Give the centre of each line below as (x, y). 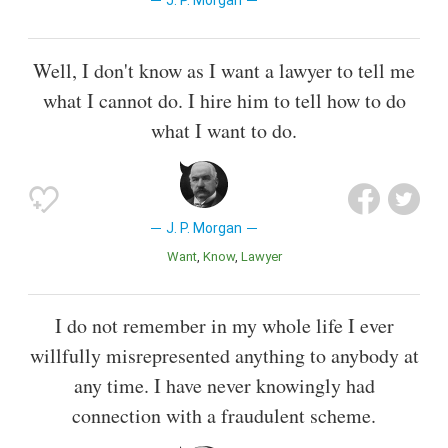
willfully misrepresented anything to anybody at (224, 355)
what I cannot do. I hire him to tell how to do (224, 100)
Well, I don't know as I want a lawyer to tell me (224, 70)
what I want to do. (224, 130)
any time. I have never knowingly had (224, 385)
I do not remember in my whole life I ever (224, 325)
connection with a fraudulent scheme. (224, 415)
